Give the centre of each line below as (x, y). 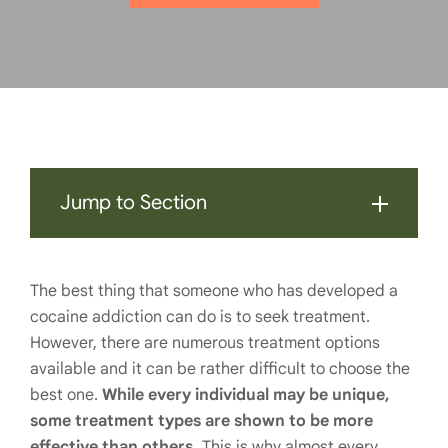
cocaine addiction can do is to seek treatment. (200, 317)
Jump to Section (133, 202)
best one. (66, 395)
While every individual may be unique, (246, 395)
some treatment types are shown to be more (201, 421)
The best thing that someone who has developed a (214, 291)
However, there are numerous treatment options (205, 343)
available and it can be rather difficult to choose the (220, 369)
